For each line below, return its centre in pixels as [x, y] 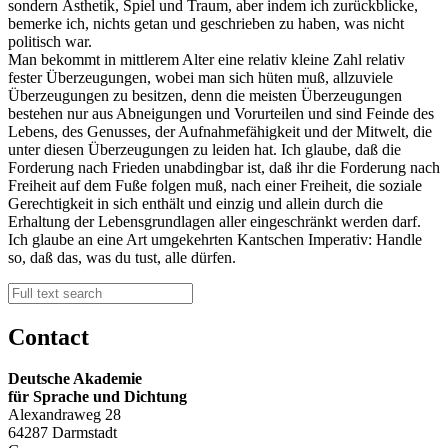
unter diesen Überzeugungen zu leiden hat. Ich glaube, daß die [204, 149]
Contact [48, 336]
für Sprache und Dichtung [97, 397]
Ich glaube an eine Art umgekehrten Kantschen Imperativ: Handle [215, 239]
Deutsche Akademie [75, 379]
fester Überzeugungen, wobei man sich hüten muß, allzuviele [200, 77]
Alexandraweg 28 [64, 415]
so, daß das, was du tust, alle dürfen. [122, 257]
